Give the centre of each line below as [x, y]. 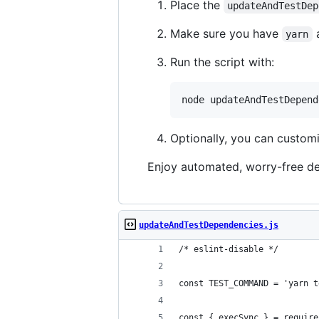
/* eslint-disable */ [229, 249]
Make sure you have [226, 33]
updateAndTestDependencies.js [209, 225]
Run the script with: [222, 62]
